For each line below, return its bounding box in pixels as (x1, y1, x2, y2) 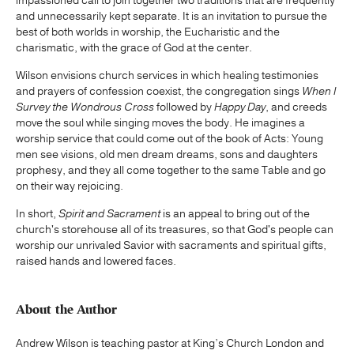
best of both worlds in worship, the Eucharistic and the (16, 24, 280, 40)
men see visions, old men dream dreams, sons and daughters (16, 147, 318, 163)
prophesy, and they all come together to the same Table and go (16, 163, 326, 179)
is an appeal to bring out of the (160, 206, 310, 222)
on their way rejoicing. (16, 179, 123, 194)
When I (302, 84, 336, 100)
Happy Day (214, 100, 265, 115)
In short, (16, 206, 58, 222)
